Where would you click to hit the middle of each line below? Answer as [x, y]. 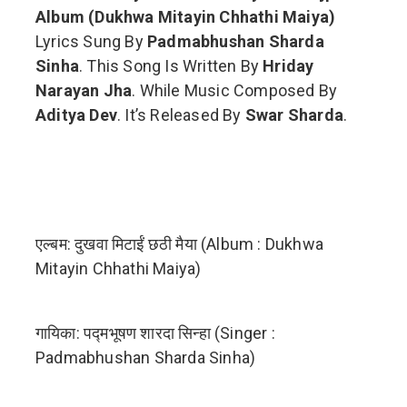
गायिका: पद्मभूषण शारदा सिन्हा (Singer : [155, 333]
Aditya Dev [76, 115]
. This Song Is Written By [171, 66]
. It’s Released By [181, 115]
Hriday [288, 66]
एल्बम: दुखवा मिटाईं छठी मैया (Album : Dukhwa [179, 244]
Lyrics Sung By [91, 42]
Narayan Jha [84, 91]
